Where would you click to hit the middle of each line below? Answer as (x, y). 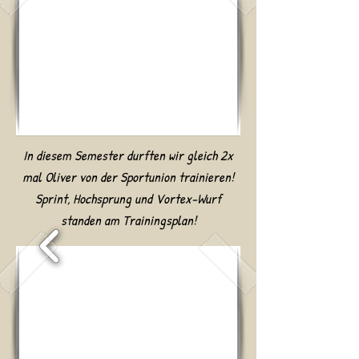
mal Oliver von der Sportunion (101, 177)
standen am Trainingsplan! (128, 220)
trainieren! (206, 177)
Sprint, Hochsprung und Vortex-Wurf (128, 198)
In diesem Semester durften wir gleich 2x (128, 155)
